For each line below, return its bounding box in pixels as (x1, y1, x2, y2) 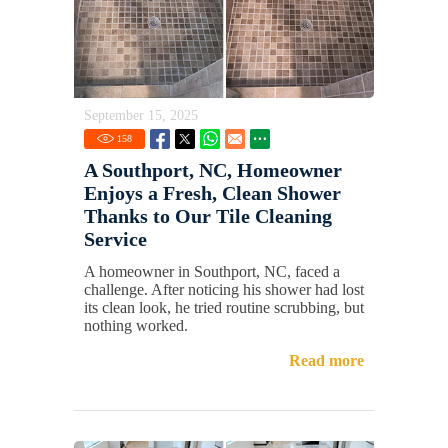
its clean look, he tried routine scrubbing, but (84, 298, 364, 316)
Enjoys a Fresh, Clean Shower (84, 181, 341, 204)
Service (84, 227, 147, 250)
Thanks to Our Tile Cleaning (84, 204, 332, 227)
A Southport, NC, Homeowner (84, 158, 342, 181)
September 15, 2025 (84, 107, 198, 123)
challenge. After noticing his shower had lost (84, 280, 364, 298)
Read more (289, 351, 364, 369)
